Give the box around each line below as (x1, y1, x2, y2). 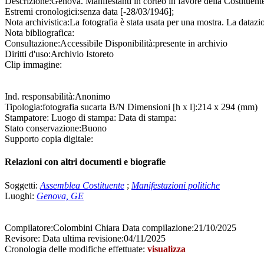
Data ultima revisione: (42, 233, 124, 243)
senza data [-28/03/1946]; (80, 6, 174, 17)
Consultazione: (5, 38, 60, 49)
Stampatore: (5, 113, 49, 123)
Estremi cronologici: (5, 6, 80, 17)
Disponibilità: (105, 38, 155, 49)
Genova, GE (37, 190, 84, 201)
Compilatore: (5, 222, 53, 233)
